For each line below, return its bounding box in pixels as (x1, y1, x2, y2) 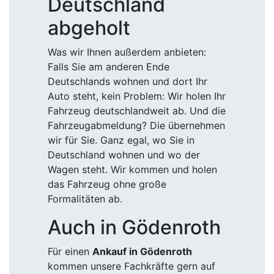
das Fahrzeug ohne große (48, 178, 166, 190)
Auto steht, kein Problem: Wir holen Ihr (48, 90, 226, 102)
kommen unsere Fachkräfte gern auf (48, 260, 215, 272)
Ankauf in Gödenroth (92, 245, 192, 257)
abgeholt (48, 16, 130, 40)
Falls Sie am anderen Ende (48, 61, 169, 73)
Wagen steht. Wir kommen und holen (48, 163, 217, 176)
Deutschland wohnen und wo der (48, 149, 200, 161)
